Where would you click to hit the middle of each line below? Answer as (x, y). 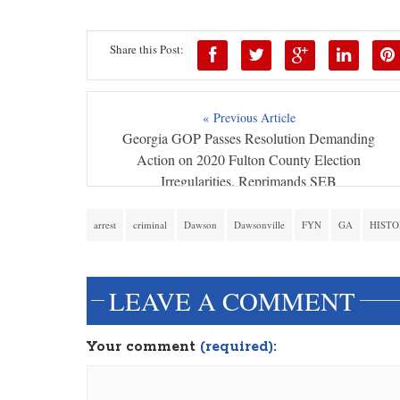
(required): (238, 347)
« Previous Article (249, 118)
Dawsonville (259, 225)
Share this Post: (147, 50)
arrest (105, 225)
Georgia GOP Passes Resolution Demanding (249, 138)
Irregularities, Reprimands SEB (249, 181)
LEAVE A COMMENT (232, 301)
